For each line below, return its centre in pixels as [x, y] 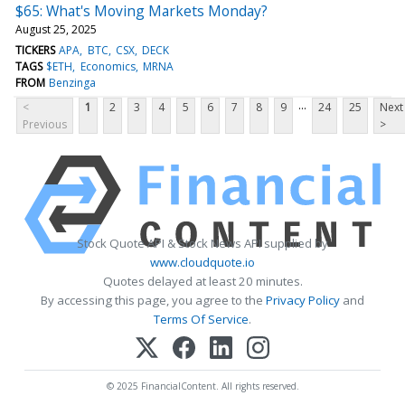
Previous [45, 124]
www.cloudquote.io [202, 262]
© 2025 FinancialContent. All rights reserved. [202, 386]
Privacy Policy [303, 300]
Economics [108, 66]
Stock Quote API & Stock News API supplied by [202, 243]
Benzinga [73, 82]
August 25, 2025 [56, 29]
